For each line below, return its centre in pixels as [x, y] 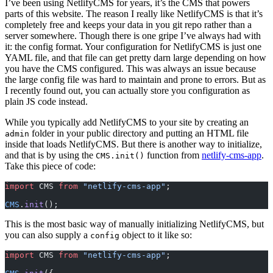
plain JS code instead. [46, 101]
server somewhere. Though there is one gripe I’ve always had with [133, 35]
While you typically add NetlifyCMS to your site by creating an [127, 122]
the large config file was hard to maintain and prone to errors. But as [135, 79]
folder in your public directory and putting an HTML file [139, 133]
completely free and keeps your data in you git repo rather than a [128, 24]
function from [173, 155]
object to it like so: [156, 235]
